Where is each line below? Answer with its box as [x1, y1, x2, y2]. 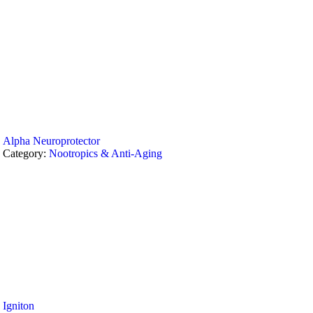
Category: [3, 147, 50, 159]
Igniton [3, 300, 35, 312]
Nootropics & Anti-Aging [49, 147, 163, 159]
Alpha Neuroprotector [3, 135, 101, 147]
